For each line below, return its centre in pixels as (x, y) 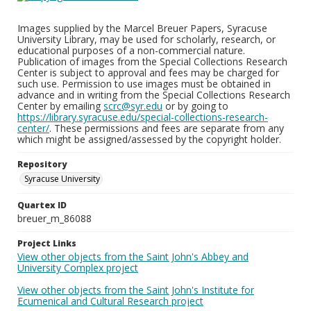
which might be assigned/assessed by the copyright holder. (149, 139)
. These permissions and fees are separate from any (167, 128)
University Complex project (78, 268)
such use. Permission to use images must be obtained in (144, 84)
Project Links (47, 243)
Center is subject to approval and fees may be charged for (148, 73)
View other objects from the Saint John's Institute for (136, 290)
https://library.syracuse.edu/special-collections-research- (143, 117)
